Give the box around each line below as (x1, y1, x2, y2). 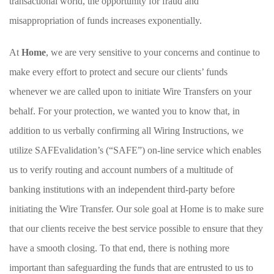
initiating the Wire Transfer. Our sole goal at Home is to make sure (9, 204, 264, 214)
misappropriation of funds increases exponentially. (9, 15, 202, 26)
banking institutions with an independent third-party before (9, 184, 235, 194)
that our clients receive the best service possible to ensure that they (9, 223, 263, 234)
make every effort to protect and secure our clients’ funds (9, 67, 228, 77)
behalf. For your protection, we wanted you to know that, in (9, 106, 240, 116)
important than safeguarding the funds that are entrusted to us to (9, 262, 253, 273)
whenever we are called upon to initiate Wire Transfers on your (9, 86, 251, 97)
